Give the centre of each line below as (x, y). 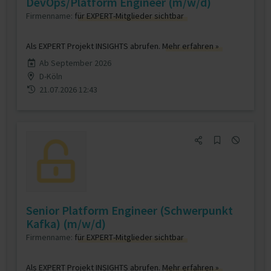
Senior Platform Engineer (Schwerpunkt (129, 210)
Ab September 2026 (75, 63)
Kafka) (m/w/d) (66, 224)
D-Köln (51, 76)
